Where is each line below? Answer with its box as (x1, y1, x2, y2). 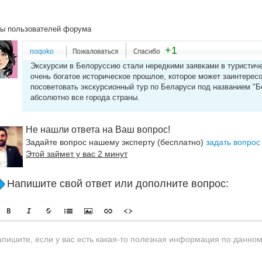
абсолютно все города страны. (30, 93, 140, 102)
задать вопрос (206, 137, 260, 147)
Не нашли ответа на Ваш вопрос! (26, 125, 170, 135)
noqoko (30, 47, 54, 56)
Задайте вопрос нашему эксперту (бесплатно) (26, 137, 206, 147)
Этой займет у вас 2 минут (26, 149, 127, 158)
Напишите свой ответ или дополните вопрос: (7, 177, 229, 189)
